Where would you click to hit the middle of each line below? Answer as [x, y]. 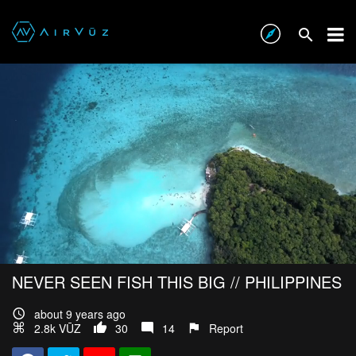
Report [226, 329]
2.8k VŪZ [58, 329]
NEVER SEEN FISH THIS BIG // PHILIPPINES [177, 282]
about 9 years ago [80, 314]
